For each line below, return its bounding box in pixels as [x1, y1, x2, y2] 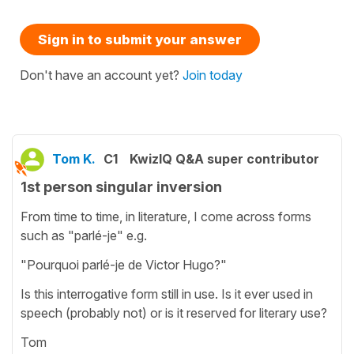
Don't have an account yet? [20, 67, 183, 84]
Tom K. [52, 151, 96, 168]
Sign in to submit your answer [38, 32, 242, 48]
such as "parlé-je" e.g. [21, 227, 147, 243]
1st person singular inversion [21, 179, 222, 196]
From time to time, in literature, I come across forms [21, 208, 311, 224]
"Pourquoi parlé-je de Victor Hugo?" [21, 256, 227, 273]
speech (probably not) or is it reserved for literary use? [21, 304, 327, 321]
